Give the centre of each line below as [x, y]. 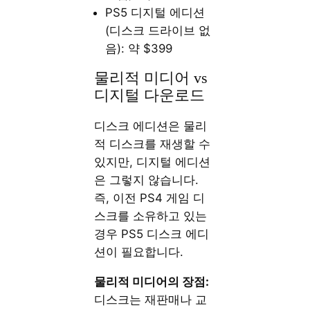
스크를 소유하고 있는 [151, 216]
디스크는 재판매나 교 [151, 299]
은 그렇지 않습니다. [147, 180]
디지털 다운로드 [150, 95]
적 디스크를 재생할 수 [153, 144]
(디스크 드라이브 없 [158, 30]
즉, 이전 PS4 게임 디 [150, 198]
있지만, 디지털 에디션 [153, 162]
